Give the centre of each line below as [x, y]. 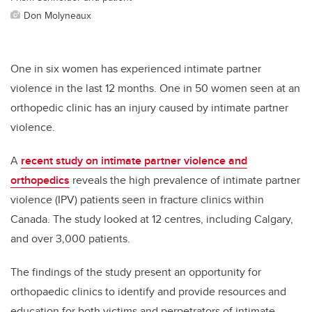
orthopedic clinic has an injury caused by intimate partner [149, 108]
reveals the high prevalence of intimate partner [185, 180]
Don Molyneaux [57, 15]
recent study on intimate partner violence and [134, 161]
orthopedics [40, 180]
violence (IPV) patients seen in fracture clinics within [137, 200]
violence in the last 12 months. [85, 88]
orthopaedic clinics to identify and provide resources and [148, 292]
